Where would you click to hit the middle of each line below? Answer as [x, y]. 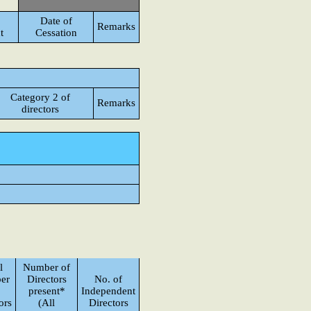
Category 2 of [40, 97]
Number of [47, 267]
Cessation [56, 33]
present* [47, 291]
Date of [56, 21]
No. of [108, 279]
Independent [108, 291]
